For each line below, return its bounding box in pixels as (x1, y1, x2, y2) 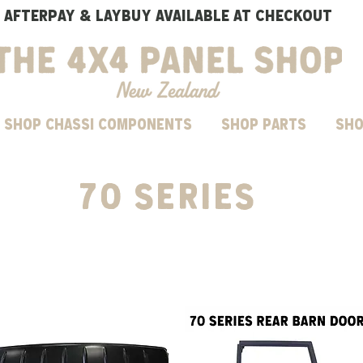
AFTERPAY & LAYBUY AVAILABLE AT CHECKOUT (3, 5, 332, 24)
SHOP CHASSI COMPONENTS (4, 114, 192, 134)
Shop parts (221, 114, 306, 134)
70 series (79, 173, 257, 217)
